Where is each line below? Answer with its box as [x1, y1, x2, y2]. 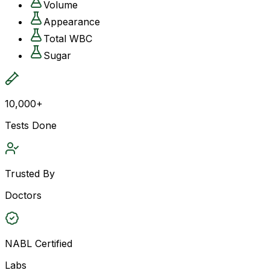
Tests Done [5, 119, 57, 131]
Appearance [43, 15, 100, 28]
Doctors [5, 189, 42, 201]
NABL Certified [5, 237, 72, 250]
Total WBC [43, 32, 92, 45]
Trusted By [5, 167, 55, 180]
